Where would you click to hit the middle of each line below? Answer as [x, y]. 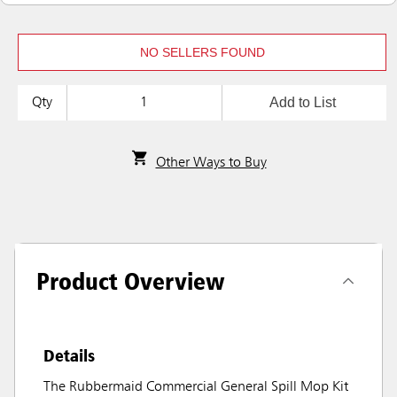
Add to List [302, 103]
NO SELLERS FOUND [202, 52]
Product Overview [131, 281]
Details [69, 356]
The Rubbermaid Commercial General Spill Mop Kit [196, 388]
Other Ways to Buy [211, 163]
